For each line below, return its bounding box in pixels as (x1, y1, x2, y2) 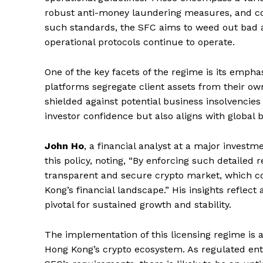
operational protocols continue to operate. (45, 36, 235, 48)
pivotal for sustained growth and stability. (45, 198, 231, 210)
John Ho (45, 140, 84, 151)
